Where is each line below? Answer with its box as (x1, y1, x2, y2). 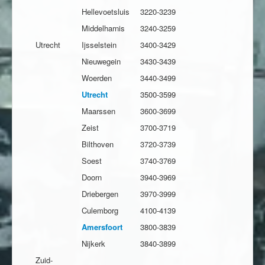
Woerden (82, 72, 112, 84)
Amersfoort (82, 221, 122, 233)
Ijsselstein (82, 39, 117, 51)
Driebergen (82, 188, 118, 200)
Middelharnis (82, 22, 125, 34)
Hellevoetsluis (82, 6, 130, 18)
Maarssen (82, 105, 115, 117)
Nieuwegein (82, 56, 121, 67)
